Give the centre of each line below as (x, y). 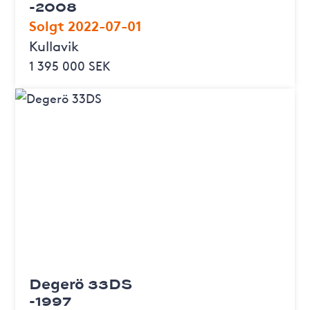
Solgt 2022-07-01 (85, 25)
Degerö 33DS (81, 283)
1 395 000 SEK (70, 65)
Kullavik (54, 45)
